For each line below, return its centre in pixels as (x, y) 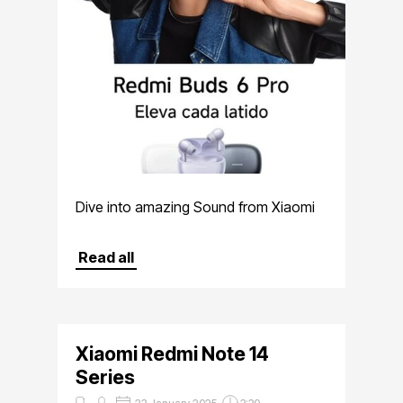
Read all (106, 257)
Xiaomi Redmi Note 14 (172, 354)
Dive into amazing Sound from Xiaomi (195, 207)
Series (105, 377)
